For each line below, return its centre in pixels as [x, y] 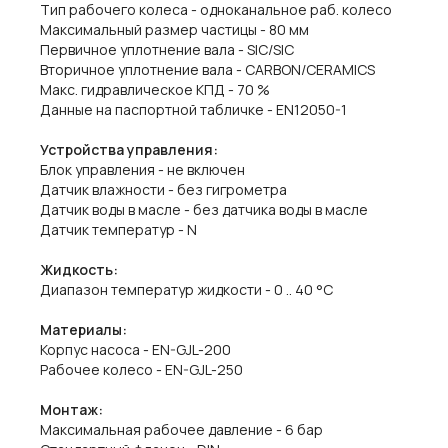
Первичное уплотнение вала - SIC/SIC [167, 49]
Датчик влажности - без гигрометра [163, 189]
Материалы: [83, 329]
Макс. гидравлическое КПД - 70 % [155, 89]
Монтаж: [71, 409]
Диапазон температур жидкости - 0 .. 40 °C [186, 289]
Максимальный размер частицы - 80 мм [174, 29]
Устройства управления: [129, 149]
